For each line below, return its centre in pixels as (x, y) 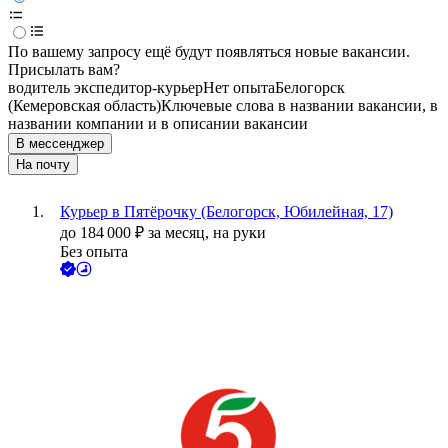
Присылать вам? (64, 70)
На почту (43, 165)
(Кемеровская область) (84, 106)
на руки (239, 233)
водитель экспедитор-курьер (105, 88)
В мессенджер (60, 144)
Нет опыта (239, 88)
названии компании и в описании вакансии (158, 124)
